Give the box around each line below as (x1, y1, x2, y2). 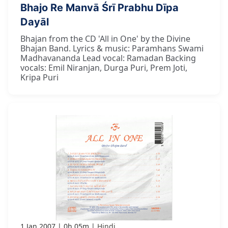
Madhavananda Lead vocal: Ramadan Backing (20, 52, 196, 64)
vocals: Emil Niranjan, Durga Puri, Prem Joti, (20, 62, 187, 74)
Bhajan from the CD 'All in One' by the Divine (20, 33, 190, 45)
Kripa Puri (20, 72, 59, 83)
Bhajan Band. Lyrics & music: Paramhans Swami (20, 43, 204, 54)
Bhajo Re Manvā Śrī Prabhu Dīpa (20, 2, 179, 14)
